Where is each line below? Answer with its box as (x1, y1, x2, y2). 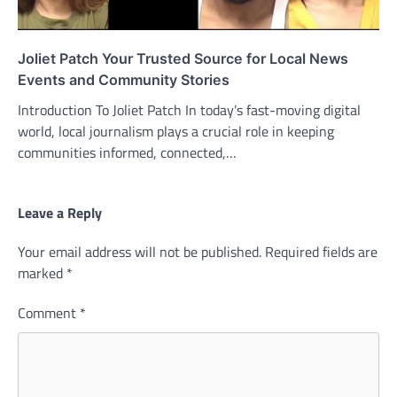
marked (18, 262, 66, 284)
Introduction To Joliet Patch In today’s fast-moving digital (18, 99, 361, 121)
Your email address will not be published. (18, 241, 261, 263)
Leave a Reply (18, 202, 102, 224)
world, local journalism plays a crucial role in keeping (18, 121, 334, 143)
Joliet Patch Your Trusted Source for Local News (18, 50, 348, 68)
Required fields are (265, 241, 378, 263)
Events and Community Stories (18, 71, 230, 90)
